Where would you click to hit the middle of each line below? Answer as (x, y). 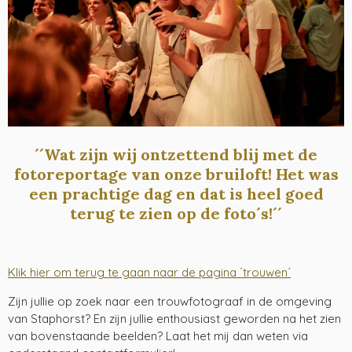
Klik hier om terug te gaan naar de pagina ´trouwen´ (149, 272)
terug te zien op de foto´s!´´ (176, 213)
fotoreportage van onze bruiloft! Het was (176, 174)
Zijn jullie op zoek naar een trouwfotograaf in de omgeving (170, 301)
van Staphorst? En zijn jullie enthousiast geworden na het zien (174, 318)
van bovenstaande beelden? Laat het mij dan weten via (158, 335)
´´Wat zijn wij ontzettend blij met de (176, 154)
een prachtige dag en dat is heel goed (176, 193)
